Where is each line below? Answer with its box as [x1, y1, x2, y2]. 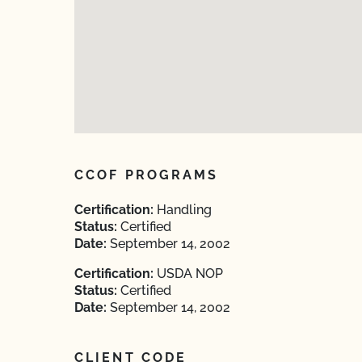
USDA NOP [154, 266, 223, 281]
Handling [154, 202, 212, 217]
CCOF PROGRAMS [74, 167, 219, 183]
